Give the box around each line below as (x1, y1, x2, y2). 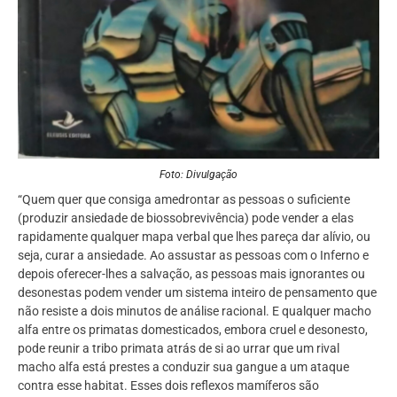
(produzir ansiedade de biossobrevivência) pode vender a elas (18, 211, 354, 226)
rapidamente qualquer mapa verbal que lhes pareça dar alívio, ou (18, 230, 370, 245)
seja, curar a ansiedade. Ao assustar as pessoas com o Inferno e (18, 248, 369, 263)
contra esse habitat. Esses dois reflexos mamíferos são (18, 378, 319, 393)
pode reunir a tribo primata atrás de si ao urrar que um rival (18, 341, 339, 356)
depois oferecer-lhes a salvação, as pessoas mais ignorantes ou (18, 267, 365, 282)
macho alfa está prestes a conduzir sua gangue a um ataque (18, 360, 349, 375)
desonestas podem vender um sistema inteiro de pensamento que (18, 285, 377, 300)
